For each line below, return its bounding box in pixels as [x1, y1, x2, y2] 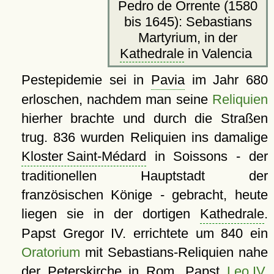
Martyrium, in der [138, 30, 237, 46]
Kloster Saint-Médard [21, 149, 146, 165]
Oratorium [21, 245, 80, 261]
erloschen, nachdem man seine [21, 92, 212, 108]
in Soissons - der [146, 149, 268, 165]
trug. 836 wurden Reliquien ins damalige [21, 130, 268, 146]
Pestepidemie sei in [21, 72, 151, 88]
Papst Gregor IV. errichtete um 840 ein [21, 226, 268, 242]
